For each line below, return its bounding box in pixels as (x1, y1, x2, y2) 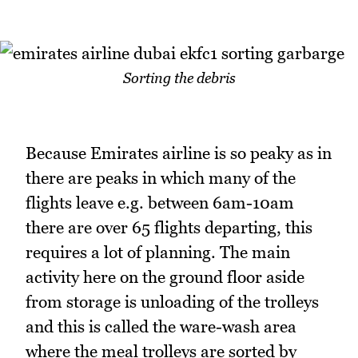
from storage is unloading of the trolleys (26, 291, 319, 312)
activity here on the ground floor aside (26, 266, 304, 287)
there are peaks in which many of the (26, 167, 296, 188)
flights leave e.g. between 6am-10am (26, 192, 294, 213)
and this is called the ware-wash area (26, 316, 296, 336)
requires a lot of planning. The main (26, 241, 290, 262)
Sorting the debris (122, 70, 236, 87)
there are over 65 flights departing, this (26, 217, 312, 237)
